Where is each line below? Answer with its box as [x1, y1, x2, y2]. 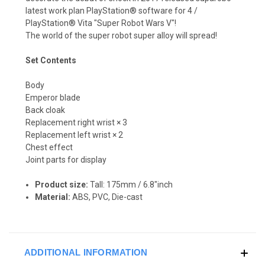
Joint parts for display [25, 154, 106, 164]
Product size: [35, 179, 89, 189]
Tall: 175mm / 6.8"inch [88, 179, 173, 189]
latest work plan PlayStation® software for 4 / [25, 5, 198, 15]
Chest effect [25, 142, 73, 152]
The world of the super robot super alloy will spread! [25, 30, 219, 40]
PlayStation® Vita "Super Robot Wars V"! [25, 18, 176, 28]
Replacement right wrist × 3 [25, 117, 127, 127]
